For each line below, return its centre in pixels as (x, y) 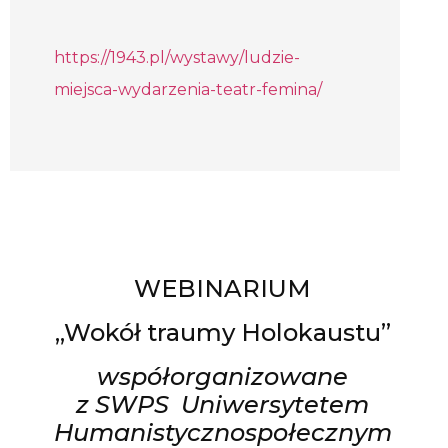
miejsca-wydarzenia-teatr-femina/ (188, 90)
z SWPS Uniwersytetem (223, 405)
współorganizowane (223, 377)
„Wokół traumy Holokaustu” (222, 333)
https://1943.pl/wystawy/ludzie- (177, 58)
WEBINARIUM (223, 289)
